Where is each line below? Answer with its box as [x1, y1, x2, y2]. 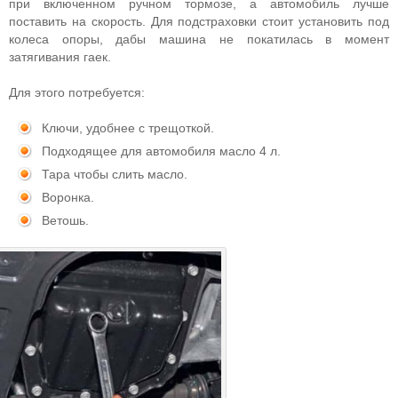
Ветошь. [42, 213, 89, 227]
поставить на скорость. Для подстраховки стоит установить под [9, 14, 389, 28]
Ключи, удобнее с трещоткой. [42, 121, 214, 135]
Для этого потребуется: [9, 85, 145, 99]
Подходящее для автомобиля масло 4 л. [42, 144, 281, 158]
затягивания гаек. [9, 50, 111, 64]
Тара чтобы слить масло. [42, 167, 187, 181]
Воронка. [42, 190, 94, 204]
